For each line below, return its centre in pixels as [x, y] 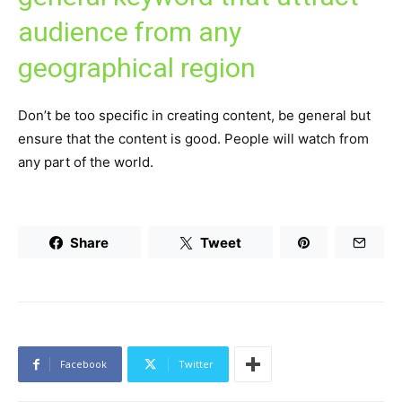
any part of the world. [86, 162]
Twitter [196, 364]
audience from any [130, 32]
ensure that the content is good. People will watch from [193, 139]
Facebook [83, 364]
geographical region [137, 68]
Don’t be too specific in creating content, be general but [194, 116]
